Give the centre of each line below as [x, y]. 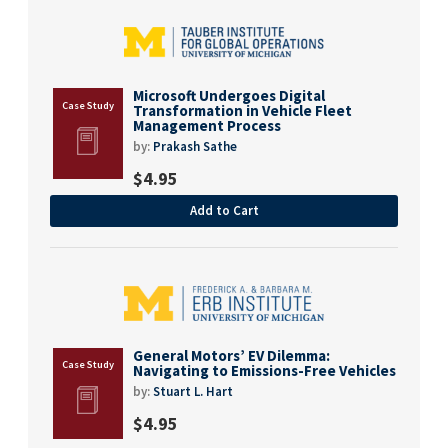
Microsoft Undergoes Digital [229, 96]
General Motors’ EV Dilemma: [231, 355]
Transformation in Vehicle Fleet [242, 111]
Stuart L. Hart [193, 391]
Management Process [207, 126]
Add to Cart [224, 211]
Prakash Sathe [195, 147]
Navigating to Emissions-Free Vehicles [264, 370]
